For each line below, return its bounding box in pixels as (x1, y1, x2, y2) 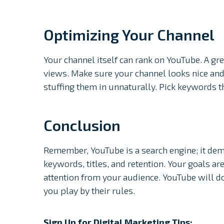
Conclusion (43, 116, 120, 134)
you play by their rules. (43, 185, 135, 196)
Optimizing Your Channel (43, 25, 214, 44)
